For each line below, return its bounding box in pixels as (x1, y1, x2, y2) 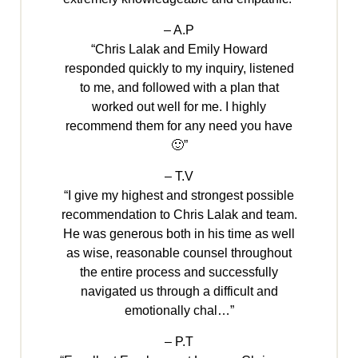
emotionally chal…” (124, 304, 234, 318)
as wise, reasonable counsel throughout (66, 246, 292, 261)
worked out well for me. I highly (92, 100, 266, 114)
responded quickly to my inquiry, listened (64, 62, 294, 76)
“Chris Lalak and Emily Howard (90, 42, 268, 57)
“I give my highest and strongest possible (64, 189, 294, 203)
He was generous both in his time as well (63, 227, 295, 241)
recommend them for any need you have (66, 119, 292, 133)
